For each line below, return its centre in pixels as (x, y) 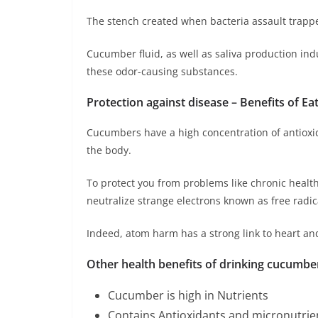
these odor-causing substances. (162, 72)
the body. (109, 150)
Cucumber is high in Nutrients (188, 296)
